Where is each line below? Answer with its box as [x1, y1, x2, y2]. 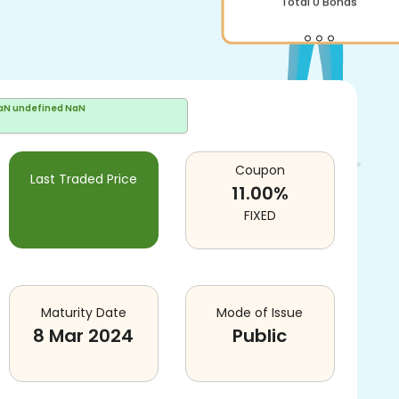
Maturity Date [40, 304, 126, 322]
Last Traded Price [29, 170, 137, 188]
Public [232, 323, 288, 348]
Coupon [234, 161, 285, 179]
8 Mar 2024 [33, 323, 134, 348]
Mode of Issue [216, 304, 304, 322]
